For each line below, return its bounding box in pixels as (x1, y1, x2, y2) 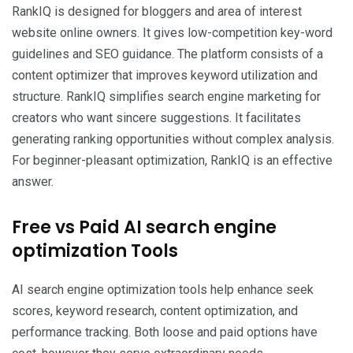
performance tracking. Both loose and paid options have (12, 325, 318, 340)
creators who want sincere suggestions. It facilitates (12, 110, 301, 126)
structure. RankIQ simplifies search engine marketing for (12, 89, 321, 105)
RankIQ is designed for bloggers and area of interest (12, 4, 302, 20)
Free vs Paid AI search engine (12, 215, 277, 240)
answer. (12, 174, 54, 190)
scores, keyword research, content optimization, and (12, 303, 298, 319)
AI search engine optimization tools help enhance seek (12, 282, 314, 298)
